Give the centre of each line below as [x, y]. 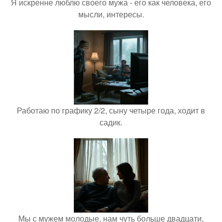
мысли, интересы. [111, 14]
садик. [111, 122]
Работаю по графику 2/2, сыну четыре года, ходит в [111, 111]
